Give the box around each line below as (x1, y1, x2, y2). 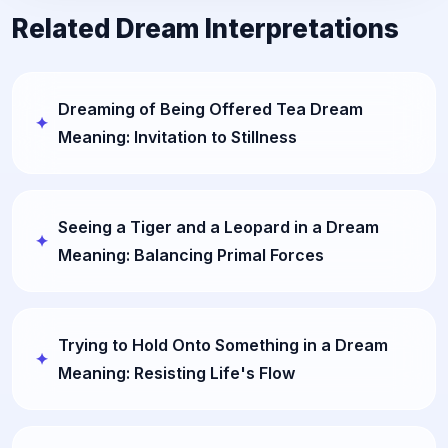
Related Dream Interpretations (12, 12, 399, 44)
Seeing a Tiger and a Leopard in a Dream (58, 216, 379, 237)
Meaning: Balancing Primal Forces (58, 244, 324, 265)
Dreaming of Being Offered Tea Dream (58, 98, 363, 119)
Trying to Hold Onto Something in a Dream (58, 334, 388, 355)
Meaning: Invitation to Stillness (58, 126, 297, 147)
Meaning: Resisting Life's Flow (58, 362, 295, 383)
